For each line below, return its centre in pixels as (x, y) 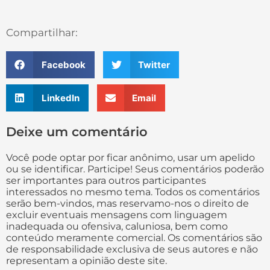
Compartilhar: (42, 33)
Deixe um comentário (77, 132)
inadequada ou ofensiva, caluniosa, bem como (117, 227)
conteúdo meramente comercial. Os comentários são (134, 238)
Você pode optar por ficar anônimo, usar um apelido (130, 158)
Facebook (63, 64)
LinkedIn (60, 98)
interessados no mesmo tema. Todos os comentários (133, 192)
